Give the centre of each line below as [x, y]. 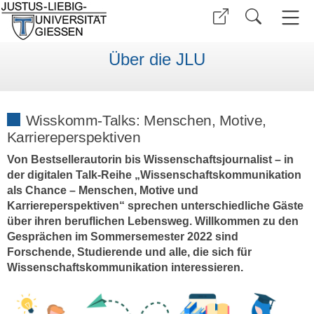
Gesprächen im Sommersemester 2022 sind [122, 237]
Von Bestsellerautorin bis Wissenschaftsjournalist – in [150, 160]
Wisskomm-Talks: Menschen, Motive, [146, 120]
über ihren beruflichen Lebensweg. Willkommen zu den [152, 221]
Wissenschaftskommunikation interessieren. [125, 268]
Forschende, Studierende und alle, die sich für [129, 252]
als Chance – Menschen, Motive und [102, 191]
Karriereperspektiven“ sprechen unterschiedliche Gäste [155, 206]
